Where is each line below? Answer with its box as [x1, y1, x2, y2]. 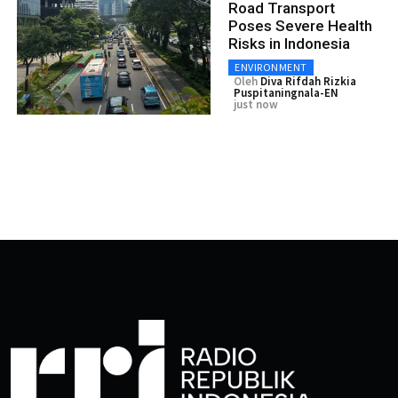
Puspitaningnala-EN [234, 84, 338, 100]
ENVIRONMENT [235, 60, 307, 74]
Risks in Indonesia [228, 34, 350, 52]
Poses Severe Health [228, 16, 372, 35]
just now [234, 96, 278, 112]
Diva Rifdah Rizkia [260, 73, 356, 89]
